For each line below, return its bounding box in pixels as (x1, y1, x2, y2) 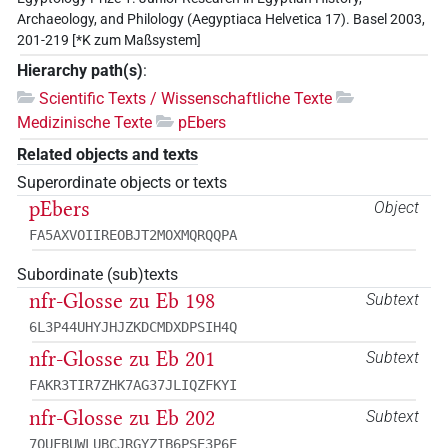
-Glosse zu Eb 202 (56, 404, 215, 431)
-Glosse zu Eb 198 (56, 287, 215, 314)
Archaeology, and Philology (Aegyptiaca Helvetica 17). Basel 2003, (17, 11, 425, 28)
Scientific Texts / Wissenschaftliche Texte (39, 88, 332, 108)
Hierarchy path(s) (17, 61, 143, 81)
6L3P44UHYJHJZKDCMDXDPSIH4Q (29, 318, 237, 335)
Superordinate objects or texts (17, 172, 227, 192)
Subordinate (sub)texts (17, 264, 178, 284)
